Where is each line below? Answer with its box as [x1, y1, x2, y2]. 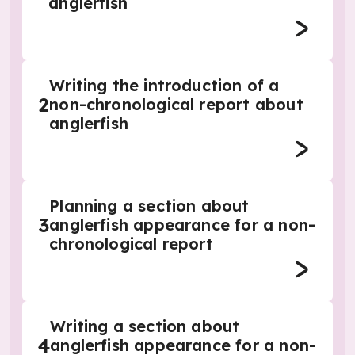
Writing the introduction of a [49, 75, 280, 95]
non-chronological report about [49, 94, 303, 114]
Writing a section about [50, 316, 240, 336]
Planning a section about [49, 196, 250, 216]
